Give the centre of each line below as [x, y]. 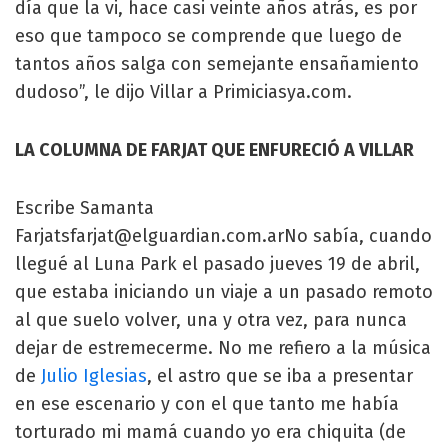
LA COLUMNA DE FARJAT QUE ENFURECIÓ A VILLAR [214, 149]
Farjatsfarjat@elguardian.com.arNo [161, 235]
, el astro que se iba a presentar [280, 375]
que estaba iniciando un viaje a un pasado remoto [224, 291]
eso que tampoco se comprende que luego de [208, 35]
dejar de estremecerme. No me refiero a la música [223, 347]
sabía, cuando [370, 235]
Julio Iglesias [94, 375]
